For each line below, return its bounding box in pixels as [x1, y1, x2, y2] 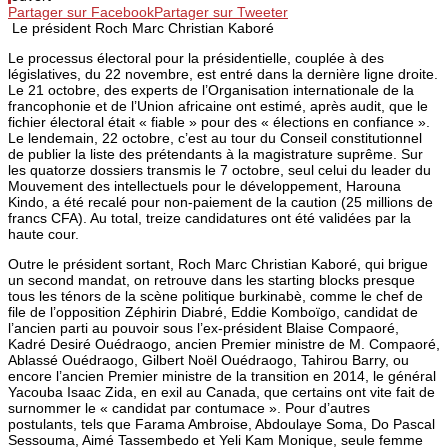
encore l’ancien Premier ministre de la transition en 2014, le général [8, 367, 436, 384]
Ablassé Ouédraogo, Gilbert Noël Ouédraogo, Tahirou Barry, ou [8, 351, 409, 368]
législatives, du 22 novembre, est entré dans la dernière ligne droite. [8, 65, 438, 82]
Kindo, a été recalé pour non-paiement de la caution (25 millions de [8, 193, 433, 210]
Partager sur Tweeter [154, 3, 288, 20]
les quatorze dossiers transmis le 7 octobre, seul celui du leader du [8, 161, 431, 178]
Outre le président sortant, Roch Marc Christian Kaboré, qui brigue [8, 255, 428, 272]
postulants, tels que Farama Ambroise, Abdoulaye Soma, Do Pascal [8, 415, 435, 432]
